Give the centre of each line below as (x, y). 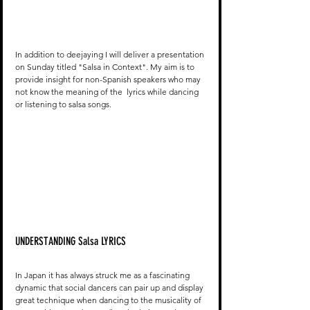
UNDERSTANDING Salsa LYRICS (71, 241)
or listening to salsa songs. (64, 104)
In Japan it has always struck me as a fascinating (103, 275)
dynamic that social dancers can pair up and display (110, 287)
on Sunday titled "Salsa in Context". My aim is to (106, 67)
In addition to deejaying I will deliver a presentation (111, 55)
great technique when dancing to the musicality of (109, 300)
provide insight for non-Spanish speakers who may (109, 80)
